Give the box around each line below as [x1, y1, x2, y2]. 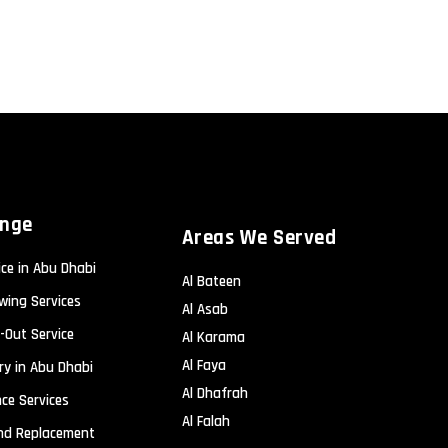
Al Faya [181, 355, 226, 375]
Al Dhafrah [181, 383, 248, 403]
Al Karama [181, 327, 245, 347]
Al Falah [181, 411, 230, 431]
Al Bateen [181, 271, 241, 291]
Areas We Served [181, 223, 337, 251]
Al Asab [181, 299, 228, 319]
